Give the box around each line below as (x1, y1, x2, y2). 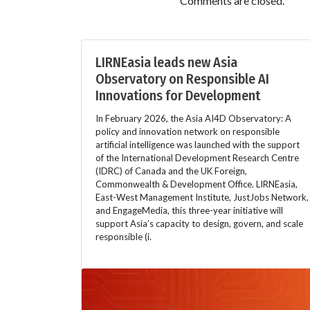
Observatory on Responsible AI (95, 70, 269, 87)
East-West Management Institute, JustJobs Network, (95, 191, 309, 203)
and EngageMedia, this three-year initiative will (95, 204, 283, 216)
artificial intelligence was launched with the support (95, 138, 300, 150)
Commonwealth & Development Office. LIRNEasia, (95, 178, 298, 190)
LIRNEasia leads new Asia (95, 53, 237, 71)
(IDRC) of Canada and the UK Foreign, (95, 165, 247, 176)
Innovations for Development (95, 86, 260, 104)
